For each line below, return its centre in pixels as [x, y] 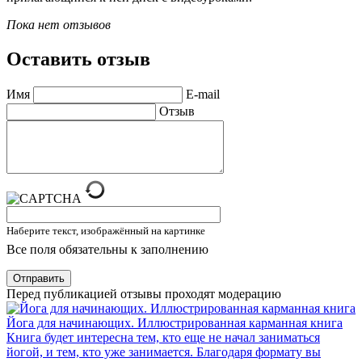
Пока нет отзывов [59, 24]
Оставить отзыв [78, 59]
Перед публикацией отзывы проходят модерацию [144, 293]
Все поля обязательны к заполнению [107, 249]
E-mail [203, 94]
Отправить [39, 278]
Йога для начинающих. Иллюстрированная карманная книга [175, 322]
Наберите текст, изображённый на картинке [106, 230]
